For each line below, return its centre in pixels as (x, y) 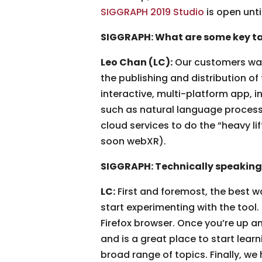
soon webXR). (133, 141)
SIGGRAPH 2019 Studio (152, 12)
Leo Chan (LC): (137, 62)
